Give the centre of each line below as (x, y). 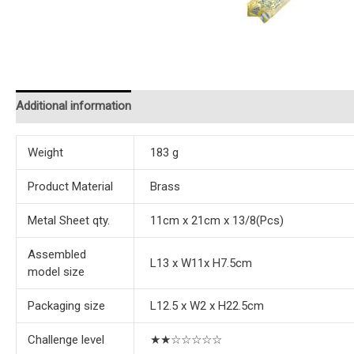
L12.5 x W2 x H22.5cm (207, 305)
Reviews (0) (176, 106)
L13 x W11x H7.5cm (201, 263)
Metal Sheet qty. (68, 220)
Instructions (252, 106)
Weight (45, 152)
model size (56, 271)
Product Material (70, 186)
